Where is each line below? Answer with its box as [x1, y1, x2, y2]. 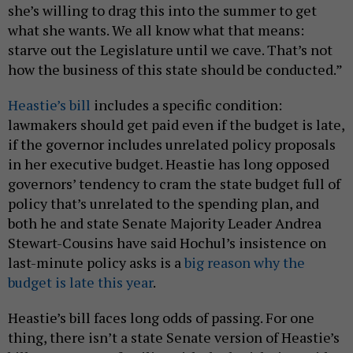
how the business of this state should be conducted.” [8, 59, 343, 79]
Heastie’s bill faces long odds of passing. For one [8, 307, 314, 327]
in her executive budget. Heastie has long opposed [8, 154, 329, 173]
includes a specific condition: [91, 95, 282, 114]
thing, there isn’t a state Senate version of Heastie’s [8, 327, 340, 347]
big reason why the [184, 252, 305, 272]
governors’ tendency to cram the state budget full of [8, 173, 340, 193]
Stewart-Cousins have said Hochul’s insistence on [8, 232, 326, 252]
